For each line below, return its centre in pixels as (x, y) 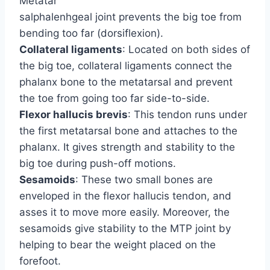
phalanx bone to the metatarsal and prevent (126, 82)
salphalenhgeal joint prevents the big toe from (130, 17)
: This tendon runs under (187, 115)
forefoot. (40, 261)
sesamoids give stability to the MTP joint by (125, 229)
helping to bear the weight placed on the (118, 245)
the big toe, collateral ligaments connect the (126, 66)
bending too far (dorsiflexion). (91, 33)
